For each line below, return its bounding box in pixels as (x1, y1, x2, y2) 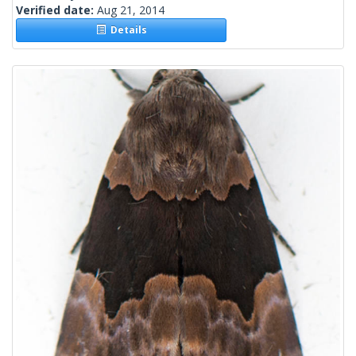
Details (105, 23, 147, 37)
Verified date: (16, 2, 97, 18)
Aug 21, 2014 (97, 2, 164, 18)
